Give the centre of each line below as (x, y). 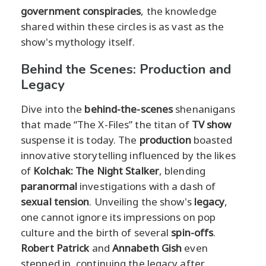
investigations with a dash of (147, 186)
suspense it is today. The (80, 140)
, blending (182, 170)
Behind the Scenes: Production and (126, 69)
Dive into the (53, 109)
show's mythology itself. (78, 42)
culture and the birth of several (96, 232)
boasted (212, 140)
